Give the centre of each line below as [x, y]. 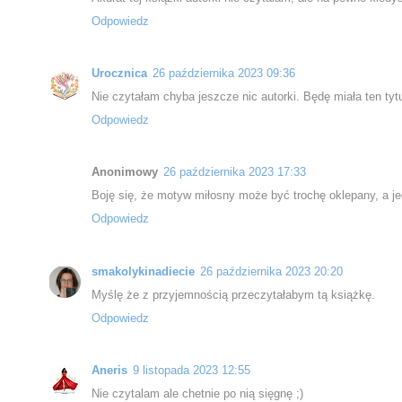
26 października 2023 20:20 [271, 271]
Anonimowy [125, 172]
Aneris [109, 370]
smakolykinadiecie [143, 271]
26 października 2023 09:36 [224, 74]
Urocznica [119, 74]
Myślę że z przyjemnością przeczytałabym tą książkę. [233, 294]
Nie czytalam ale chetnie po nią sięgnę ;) [197, 393]
